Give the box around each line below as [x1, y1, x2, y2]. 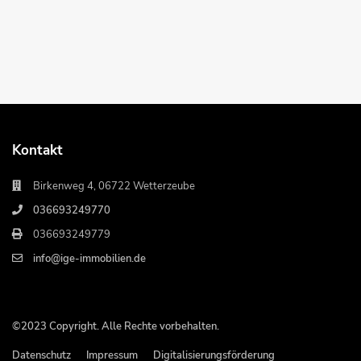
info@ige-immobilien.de [33, 251, 147, 267]
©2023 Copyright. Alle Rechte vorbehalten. [12, 319, 220, 334]
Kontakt [12, 141, 64, 160]
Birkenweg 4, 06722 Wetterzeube [33, 179, 196, 194]
